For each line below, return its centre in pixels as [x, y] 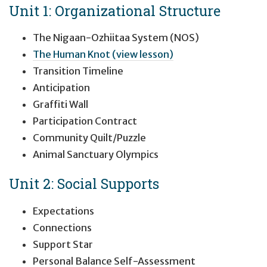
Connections [62, 227]
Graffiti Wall [60, 105]
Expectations [63, 211]
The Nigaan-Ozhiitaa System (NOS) [116, 38]
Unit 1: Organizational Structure [115, 11]
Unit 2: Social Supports [84, 184]
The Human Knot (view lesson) [103, 55]
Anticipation [61, 88]
